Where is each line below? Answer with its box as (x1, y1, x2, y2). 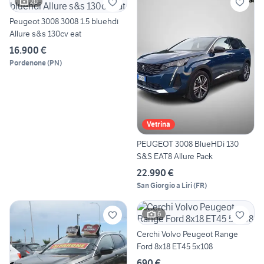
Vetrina (147, 119, 170, 128)
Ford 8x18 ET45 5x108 (137, 240, 213, 252)
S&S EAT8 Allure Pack (137, 150, 213, 161)
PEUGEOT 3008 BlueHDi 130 (137, 138, 239, 149)
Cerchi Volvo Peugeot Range (137, 228, 238, 239)
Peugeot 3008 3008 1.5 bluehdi (9, 16, 118, 27)
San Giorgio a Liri (137, 180, 192, 190)
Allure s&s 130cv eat (9, 28, 81, 39)
